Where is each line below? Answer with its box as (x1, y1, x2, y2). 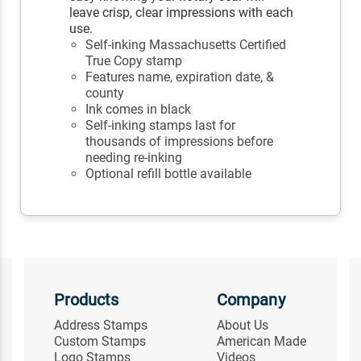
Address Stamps (53, 317, 147, 334)
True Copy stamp (85, 53, 183, 69)
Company (217, 290, 285, 310)
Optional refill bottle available (85, 166, 252, 182)
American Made (217, 334, 307, 350)
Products (53, 290, 119, 310)
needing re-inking (85, 150, 183, 166)
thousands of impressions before (85, 134, 274, 150)
